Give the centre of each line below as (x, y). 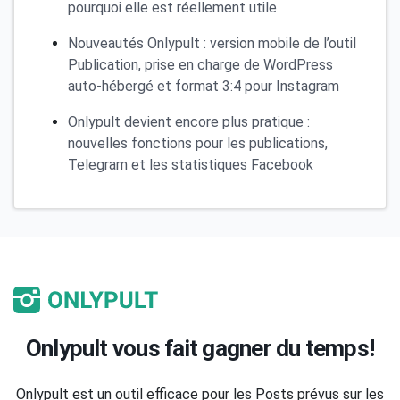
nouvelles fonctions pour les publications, (198, 144)
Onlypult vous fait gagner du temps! (200, 349)
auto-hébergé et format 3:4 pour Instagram (204, 87)
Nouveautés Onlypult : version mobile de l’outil (212, 44)
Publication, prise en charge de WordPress (200, 65)
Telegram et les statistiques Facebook (191, 165)
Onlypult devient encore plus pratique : (189, 122)
